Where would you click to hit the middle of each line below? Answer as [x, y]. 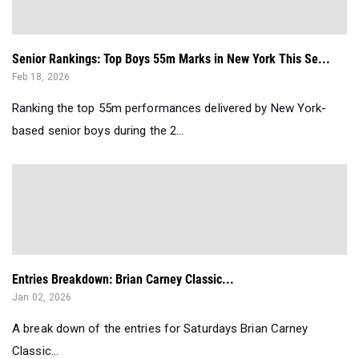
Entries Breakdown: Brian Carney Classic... [123, 279]
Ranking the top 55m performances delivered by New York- [169, 108]
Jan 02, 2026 [42, 297]
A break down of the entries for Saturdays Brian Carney [160, 329]
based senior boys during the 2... [98, 131]
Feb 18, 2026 [41, 77]
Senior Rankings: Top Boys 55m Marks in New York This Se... [171, 59]
